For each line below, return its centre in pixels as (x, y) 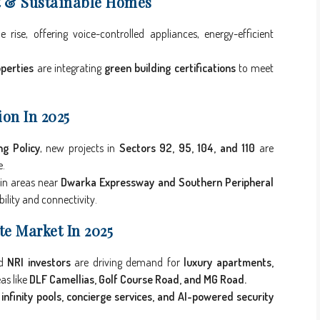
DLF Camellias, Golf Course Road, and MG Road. (138, 280)
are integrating (69, 68)
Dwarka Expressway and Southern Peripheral (167, 182)
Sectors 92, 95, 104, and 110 (187, 148)
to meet (255, 68)
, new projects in (79, 148)
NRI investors (39, 262)
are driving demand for (127, 262)
